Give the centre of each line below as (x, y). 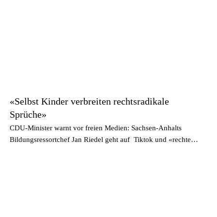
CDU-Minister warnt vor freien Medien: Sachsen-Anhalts (96, 128)
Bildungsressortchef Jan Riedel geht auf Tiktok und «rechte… (104, 139)
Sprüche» (28, 114)
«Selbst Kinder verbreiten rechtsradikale (89, 101)
